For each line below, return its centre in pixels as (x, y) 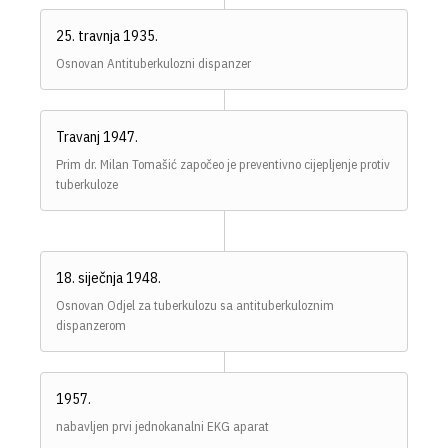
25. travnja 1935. (107, 36)
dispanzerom (91, 326)
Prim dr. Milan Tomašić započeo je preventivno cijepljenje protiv (223, 165)
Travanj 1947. (97, 137)
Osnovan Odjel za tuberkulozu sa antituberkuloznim (195, 306)
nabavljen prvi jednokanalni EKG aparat (162, 427)
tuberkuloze (87, 185)
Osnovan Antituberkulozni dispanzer (153, 64)
